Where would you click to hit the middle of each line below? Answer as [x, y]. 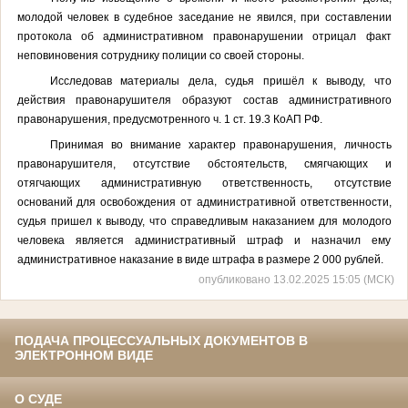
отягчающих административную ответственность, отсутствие [204, 183]
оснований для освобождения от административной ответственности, [204, 202]
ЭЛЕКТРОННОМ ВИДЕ [84, 356]
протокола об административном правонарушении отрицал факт [204, 36]
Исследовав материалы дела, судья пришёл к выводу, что [220, 81]
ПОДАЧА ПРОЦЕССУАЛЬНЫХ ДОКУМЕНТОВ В [161, 341]
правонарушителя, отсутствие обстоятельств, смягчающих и [204, 163]
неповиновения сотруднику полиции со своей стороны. [160, 55]
